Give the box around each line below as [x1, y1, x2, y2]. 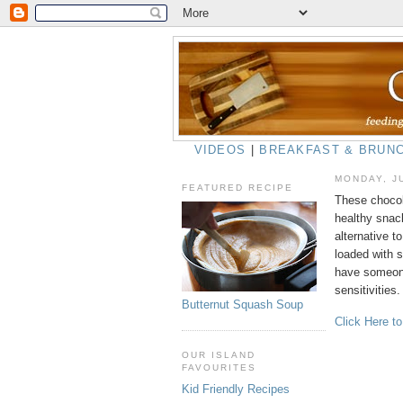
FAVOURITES [182, 362, 257, 372]
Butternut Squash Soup [182, 297, 303, 311]
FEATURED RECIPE [182, 183, 294, 193]
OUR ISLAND [182, 349, 256, 360]
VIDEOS [193, 143, 246, 157]
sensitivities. [335, 282, 400, 297]
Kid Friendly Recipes [182, 382, 290, 397]
